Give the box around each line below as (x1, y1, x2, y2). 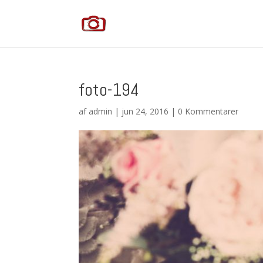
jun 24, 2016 (122, 106, 169, 117)
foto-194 (79, 79, 140, 101)
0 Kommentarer (178, 106, 239, 117)
